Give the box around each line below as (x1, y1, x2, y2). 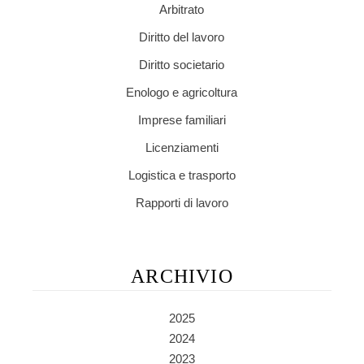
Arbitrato (159, 2, 205, 17)
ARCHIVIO (131, 266, 233, 288)
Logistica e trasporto (128, 168, 236, 183)
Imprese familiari (137, 113, 226, 128)
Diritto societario (139, 58, 225, 72)
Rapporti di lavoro (135, 196, 228, 210)
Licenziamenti (145, 141, 219, 155)
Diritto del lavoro (139, 30, 225, 45)
